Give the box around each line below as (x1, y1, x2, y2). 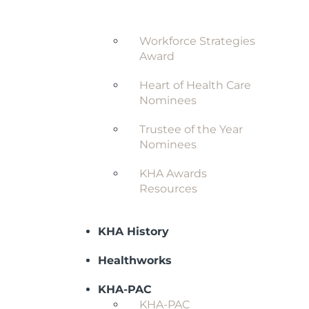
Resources (139, 182, 197, 195)
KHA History (98, 225, 169, 238)
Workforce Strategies (139, 34, 255, 48)
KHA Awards (139, 167, 207, 180)
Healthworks (98, 254, 172, 267)
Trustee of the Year (139, 123, 243, 136)
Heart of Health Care (139, 79, 251, 92)
